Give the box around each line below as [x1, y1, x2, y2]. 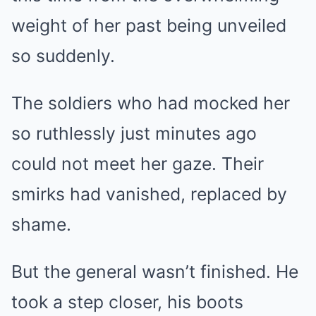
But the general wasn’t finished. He [11, 260, 298, 282]
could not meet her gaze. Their [11, 152, 264, 174]
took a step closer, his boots [11, 291, 243, 312]
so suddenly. [11, 44, 115, 66]
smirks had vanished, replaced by [11, 183, 287, 205]
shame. [11, 213, 71, 235]
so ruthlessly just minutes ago [11, 122, 257, 144]
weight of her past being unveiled [11, 14, 286, 36]
